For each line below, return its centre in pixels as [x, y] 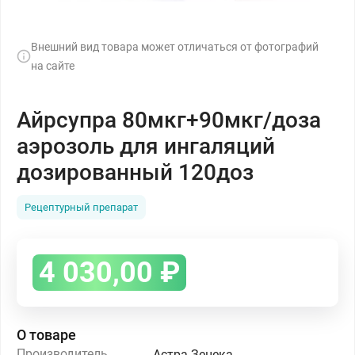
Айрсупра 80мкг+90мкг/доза [169, 120]
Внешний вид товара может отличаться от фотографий [175, 47]
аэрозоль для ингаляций [146, 146]
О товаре [46, 335]
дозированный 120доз [135, 172]
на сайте [53, 66]
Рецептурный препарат [81, 207]
